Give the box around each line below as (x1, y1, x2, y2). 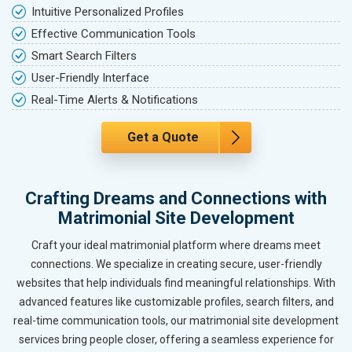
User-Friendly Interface (31, 71, 149, 86)
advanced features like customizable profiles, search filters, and (18, 295, 334, 309)
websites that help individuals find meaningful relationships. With (16, 277, 335, 290)
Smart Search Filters (31, 49, 137, 64)
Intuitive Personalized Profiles (31, 5, 184, 20)
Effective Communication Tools (31, 27, 196, 42)
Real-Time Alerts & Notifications (31, 93, 198, 108)
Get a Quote (126, 130, 199, 145)
